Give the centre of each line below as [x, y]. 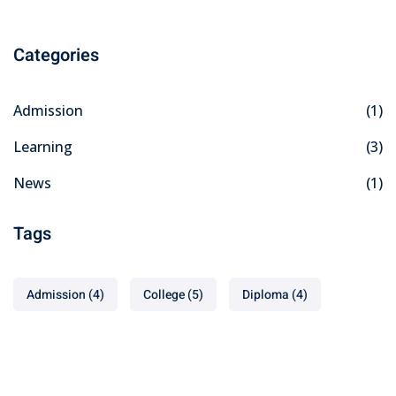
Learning [43, 147]
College [164, 295]
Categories [56, 55]
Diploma [266, 295]
